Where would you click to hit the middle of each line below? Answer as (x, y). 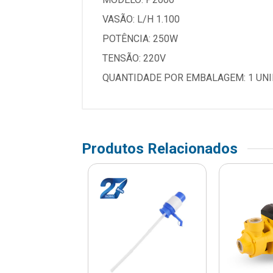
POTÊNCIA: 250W (140, 38)
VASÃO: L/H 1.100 (141, 19)
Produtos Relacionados (160, 148)
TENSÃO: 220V (134, 58)
